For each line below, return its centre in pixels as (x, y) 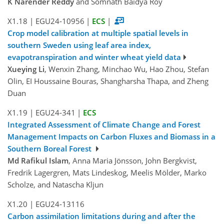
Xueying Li (26, 69)
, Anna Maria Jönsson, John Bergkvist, (133, 161)
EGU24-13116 (60, 204)
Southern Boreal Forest (50, 149)
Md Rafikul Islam (38, 161)
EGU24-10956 (60, 21)
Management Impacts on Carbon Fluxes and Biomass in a (111, 137)
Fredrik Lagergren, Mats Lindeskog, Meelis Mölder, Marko (107, 173)
